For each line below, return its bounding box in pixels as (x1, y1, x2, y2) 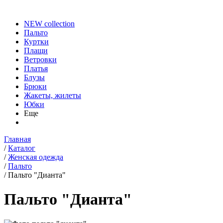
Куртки (24, 37, 49, 46)
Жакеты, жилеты (24, 91, 81, 100)
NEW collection (24, 19, 75, 28)
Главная (4, 135, 31, 143)
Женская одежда (8, 153, 63, 161)
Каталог (8, 144, 35, 152)
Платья (24, 64, 48, 73)
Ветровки (24, 55, 57, 64)
